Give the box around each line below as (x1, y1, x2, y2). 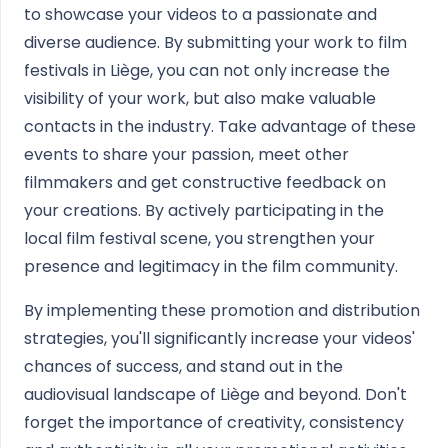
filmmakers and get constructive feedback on (24, 171, 386, 194)
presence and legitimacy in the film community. (24, 255, 398, 278)
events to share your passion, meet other (24, 143, 349, 166)
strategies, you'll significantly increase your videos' (24, 327, 415, 350)
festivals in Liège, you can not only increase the (24, 59, 390, 82)
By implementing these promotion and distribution (24, 299, 420, 322)
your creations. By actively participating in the (24, 199, 384, 222)
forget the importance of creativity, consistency (24, 411, 404, 434)
